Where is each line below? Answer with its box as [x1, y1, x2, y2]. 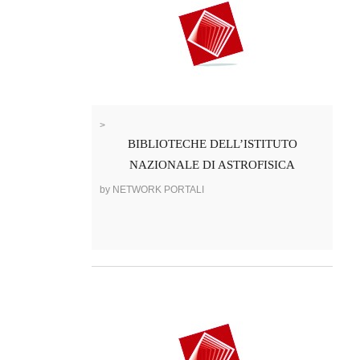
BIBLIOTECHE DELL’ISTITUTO [127, 137, 297, 151]
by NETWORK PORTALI [100, 184, 204, 196]
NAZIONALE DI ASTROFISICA [129, 158, 295, 172]
